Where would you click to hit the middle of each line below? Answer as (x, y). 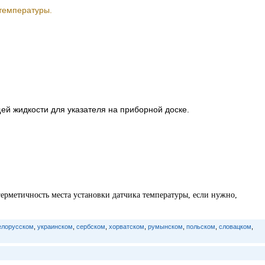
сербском (91, 227)
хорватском (126, 227)
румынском (165, 227)
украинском (55, 227)
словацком (235, 227)
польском (201, 227)
